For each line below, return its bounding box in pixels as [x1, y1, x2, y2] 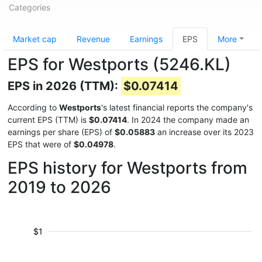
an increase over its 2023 [155, 127, 254, 137]
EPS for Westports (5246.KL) [8, 54, 231, 74]
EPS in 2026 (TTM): [8, 79, 121, 93]
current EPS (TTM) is [8, 115, 89, 125]
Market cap [13, 34, 57, 44]
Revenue [77, 34, 110, 44]
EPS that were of [8, 139, 74, 149]
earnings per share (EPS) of [8, 127, 115, 137]
